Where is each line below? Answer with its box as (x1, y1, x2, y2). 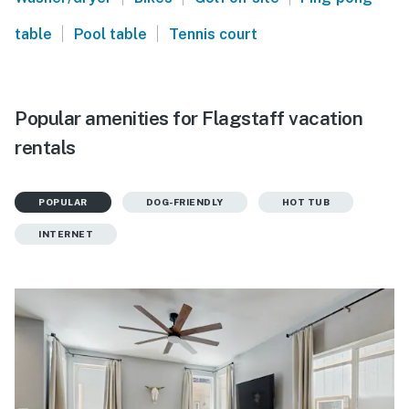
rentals (15, 136, 76, 160)
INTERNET (38, 228, 93, 240)
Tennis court (168, 26, 257, 44)
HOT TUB (281, 196, 330, 208)
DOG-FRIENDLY (145, 196, 224, 208)
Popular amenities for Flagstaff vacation (15, 107, 362, 131)
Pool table (73, 26, 147, 44)
